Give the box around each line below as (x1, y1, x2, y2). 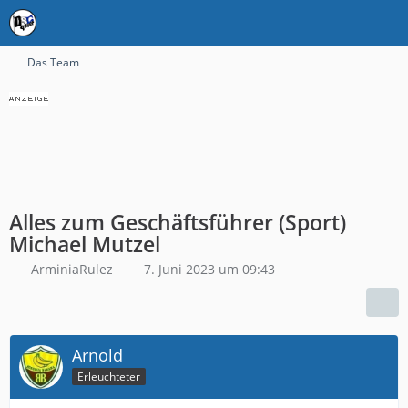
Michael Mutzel (9, 229, 160, 259)
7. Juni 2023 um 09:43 (144, 260, 275, 278)
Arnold (72, 344, 123, 366)
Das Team (27, 55, 79, 70)
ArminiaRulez (31, 260, 113, 278)
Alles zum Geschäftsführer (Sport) (9, 208, 346, 237)
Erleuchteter (77, 368, 140, 384)
